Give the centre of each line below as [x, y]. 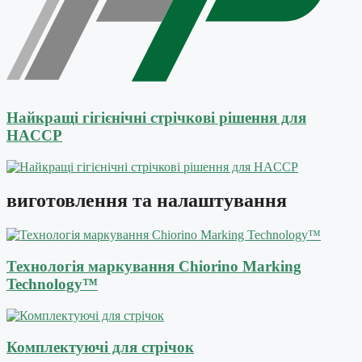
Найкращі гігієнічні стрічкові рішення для [156, 117]
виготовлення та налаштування [147, 201]
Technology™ [52, 284]
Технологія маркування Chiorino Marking [154, 267]
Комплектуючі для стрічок [100, 347]
